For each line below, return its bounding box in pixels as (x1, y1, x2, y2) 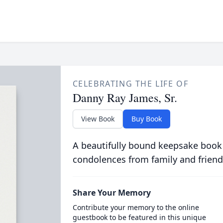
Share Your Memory (72, 187, 151, 198)
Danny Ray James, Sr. (72, 90, 177, 106)
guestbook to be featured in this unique (72, 213, 206, 222)
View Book (81, 114, 114, 123)
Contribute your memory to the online (72, 203, 199, 212)
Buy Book (131, 114, 162, 123)
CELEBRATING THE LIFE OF (72, 78, 189, 89)
